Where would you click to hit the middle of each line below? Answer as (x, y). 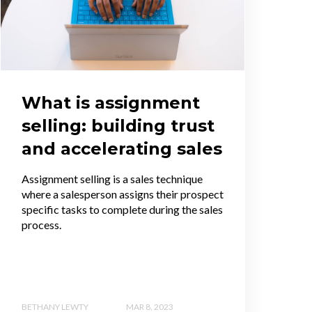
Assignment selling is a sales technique (112, 179)
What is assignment (111, 103)
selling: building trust (118, 126)
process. (42, 225)
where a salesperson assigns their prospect (123, 194)
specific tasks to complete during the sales (122, 210)
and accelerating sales (122, 149)
